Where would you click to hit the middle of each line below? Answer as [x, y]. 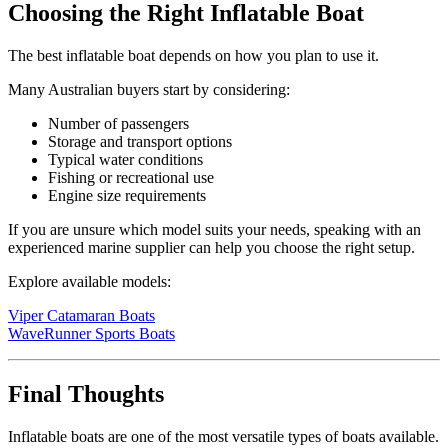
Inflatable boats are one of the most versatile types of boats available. [223, 436]
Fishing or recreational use [131, 177]
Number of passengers [118, 123]
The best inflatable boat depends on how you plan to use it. [193, 55]
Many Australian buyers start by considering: [149, 89]
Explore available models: [89, 281]
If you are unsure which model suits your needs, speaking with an [214, 229]
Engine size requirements [127, 195]
